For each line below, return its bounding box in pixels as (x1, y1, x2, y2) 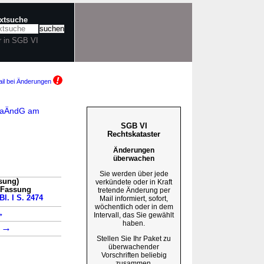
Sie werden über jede (99, 169, 169, 178)
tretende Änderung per (97, 186, 170, 194)
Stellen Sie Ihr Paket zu (97, 234, 171, 243)
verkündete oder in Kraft (95, 177, 172, 186)
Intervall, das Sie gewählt (94, 210, 174, 219)
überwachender (108, 242, 159, 251)
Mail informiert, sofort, (100, 194, 168, 203)
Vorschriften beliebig (101, 250, 167, 259)
